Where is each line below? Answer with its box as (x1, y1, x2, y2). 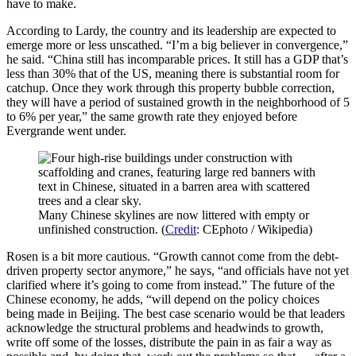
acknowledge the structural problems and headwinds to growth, (6, 321, 323, 335)
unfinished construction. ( (38, 222, 165, 236)
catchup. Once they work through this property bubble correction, (6, 81, 335, 95)
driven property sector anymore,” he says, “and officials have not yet (6, 264, 349, 277)
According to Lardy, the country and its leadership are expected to (6, 24, 336, 37)
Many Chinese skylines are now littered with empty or (38, 208, 309, 222)
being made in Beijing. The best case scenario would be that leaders (6, 307, 345, 320)
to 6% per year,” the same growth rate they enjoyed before (6, 110, 297, 123)
